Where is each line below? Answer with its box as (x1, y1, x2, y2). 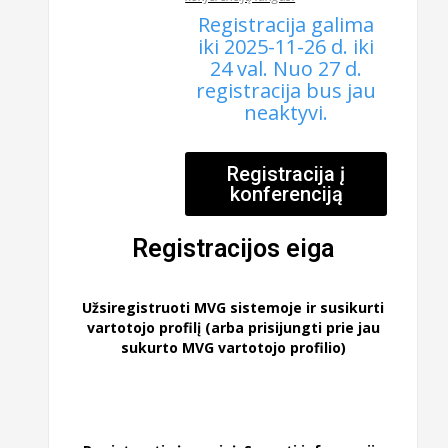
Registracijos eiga (132, 233, 335, 263)
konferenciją (229, 181, 343, 206)
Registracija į (227, 161, 346, 186)
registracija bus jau (196, 76, 377, 104)
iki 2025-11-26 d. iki (198, 32, 375, 60)
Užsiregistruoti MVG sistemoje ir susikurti (82, 297, 385, 317)
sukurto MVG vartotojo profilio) (120, 337, 346, 357)
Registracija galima (198, 10, 375, 38)
